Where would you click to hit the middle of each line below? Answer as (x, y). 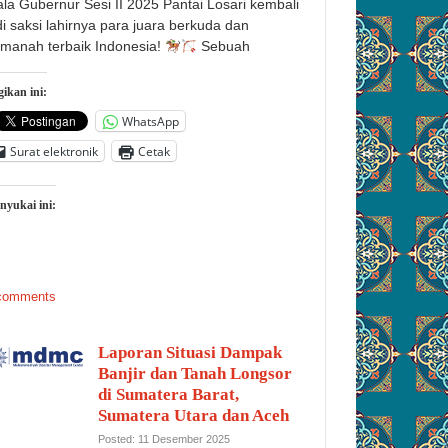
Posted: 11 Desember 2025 (164, 439)
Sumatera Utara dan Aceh (193, 416)
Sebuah (223, 46)
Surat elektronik (54, 151)
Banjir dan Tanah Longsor (195, 374)
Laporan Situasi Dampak (190, 353)
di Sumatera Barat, (168, 395)
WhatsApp (150, 121)
